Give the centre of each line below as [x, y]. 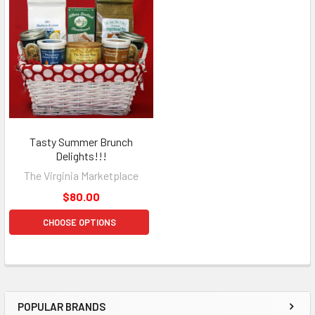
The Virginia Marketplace [81, 175]
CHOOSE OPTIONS [79, 222]
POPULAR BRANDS [62, 306]
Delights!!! [81, 155]
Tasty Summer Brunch [81, 141]
